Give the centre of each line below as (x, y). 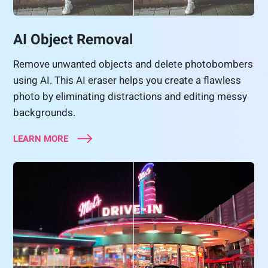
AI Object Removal (73, 40)
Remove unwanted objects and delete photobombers (133, 64)
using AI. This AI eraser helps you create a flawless (127, 80)
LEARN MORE (41, 139)
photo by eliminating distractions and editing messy (130, 97)
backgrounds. (45, 113)
